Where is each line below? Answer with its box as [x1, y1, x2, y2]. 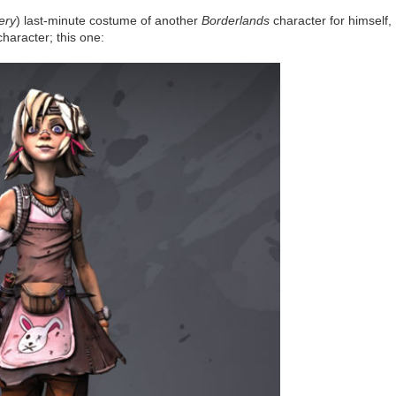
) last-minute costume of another [15, 12, 202, 27]
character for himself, [269, 12, 392, 27]
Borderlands [201, 12, 270, 27]
